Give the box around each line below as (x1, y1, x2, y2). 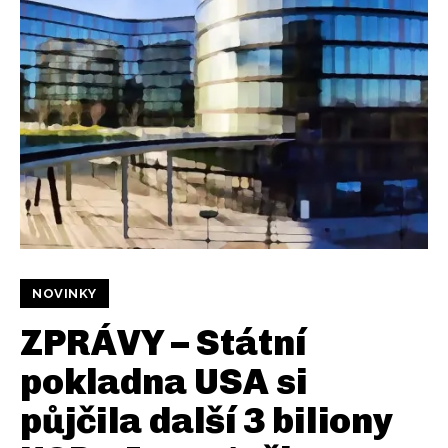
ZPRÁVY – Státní (20, 321, 306, 365)
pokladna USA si (20, 360, 307, 404)
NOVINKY (32, 286, 97, 302)
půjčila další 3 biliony (20, 399, 393, 443)
